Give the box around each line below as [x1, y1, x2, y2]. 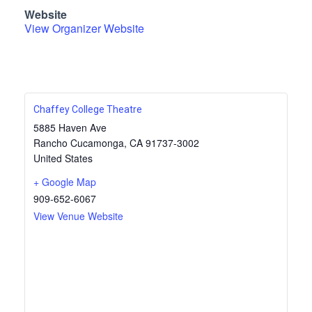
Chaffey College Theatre [33, 104, 142, 116]
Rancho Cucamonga [33, 136, 124, 150]
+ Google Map [33, 175, 96, 189]
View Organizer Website [24, 20, 144, 37]
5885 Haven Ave [33, 120, 107, 135]
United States [33, 151, 93, 166]
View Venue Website [33, 209, 123, 224]
